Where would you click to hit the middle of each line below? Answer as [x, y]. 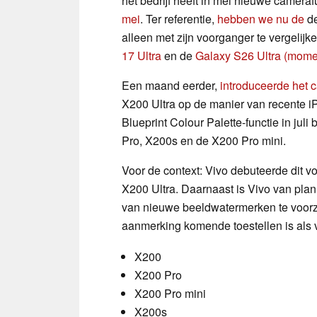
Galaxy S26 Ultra [238, 55]
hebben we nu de [261, 18]
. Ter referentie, [179, 18]
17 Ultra [142, 55]
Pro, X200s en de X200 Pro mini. [204, 140]
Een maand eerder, [171, 85]
